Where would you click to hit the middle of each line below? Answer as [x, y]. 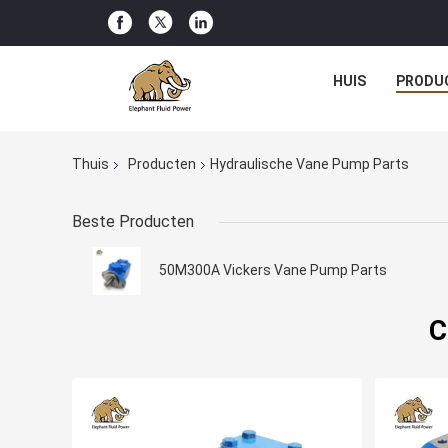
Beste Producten [133, 222]
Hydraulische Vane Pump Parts [309, 164]
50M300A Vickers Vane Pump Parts [273, 270]
